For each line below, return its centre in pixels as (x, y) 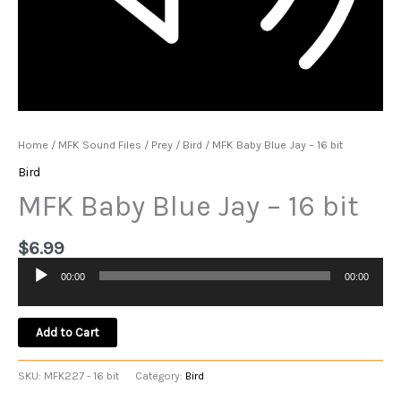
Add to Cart (68, 333)
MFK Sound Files (100, 144)
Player (33, 299)
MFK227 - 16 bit (81, 376)
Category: (160, 376)
